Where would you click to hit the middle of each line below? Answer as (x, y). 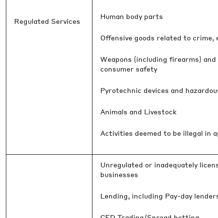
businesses (119, 174)
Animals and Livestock (138, 111)
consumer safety (129, 69)
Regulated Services (47, 21)
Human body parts (132, 16)
